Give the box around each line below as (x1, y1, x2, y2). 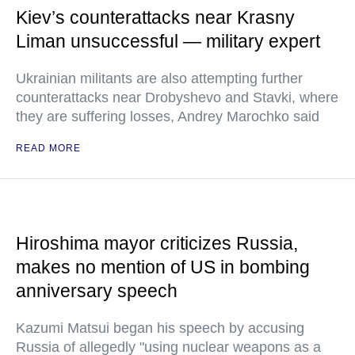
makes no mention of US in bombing (16, 257, 310, 277)
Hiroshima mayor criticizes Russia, (16, 233, 298, 254)
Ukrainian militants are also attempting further (16, 71, 303, 86)
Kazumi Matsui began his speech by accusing (16, 320, 304, 336)
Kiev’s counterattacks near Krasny (16, 7, 295, 28)
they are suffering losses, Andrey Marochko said (16, 109, 319, 124)
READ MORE (16, 143, 81, 154)
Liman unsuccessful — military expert (16, 31, 320, 52)
